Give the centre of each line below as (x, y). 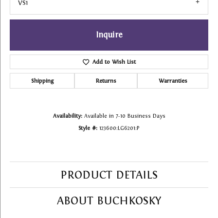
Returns (106, 81)
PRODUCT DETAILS (109, 175)
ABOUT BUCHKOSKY (109, 201)
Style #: (88, 128)
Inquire (109, 35)
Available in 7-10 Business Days (125, 116)
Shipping (42, 81)
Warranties (173, 81)
